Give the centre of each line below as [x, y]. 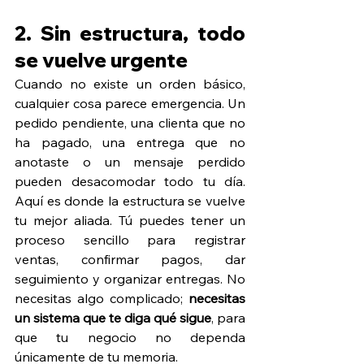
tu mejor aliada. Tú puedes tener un [130, 220]
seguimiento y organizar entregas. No [130, 278]
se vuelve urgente [101, 60]
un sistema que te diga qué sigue [113, 317]
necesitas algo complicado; [102, 298]
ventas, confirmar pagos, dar [130, 259]
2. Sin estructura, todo [130, 33]
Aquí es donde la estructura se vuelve [130, 200]
